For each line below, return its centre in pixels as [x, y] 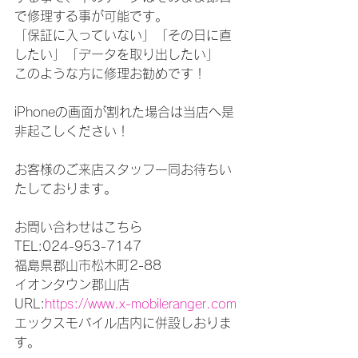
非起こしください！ [72, 131]
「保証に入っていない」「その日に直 [123, 35]
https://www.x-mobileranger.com [141, 304]
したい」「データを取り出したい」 [117, 54]
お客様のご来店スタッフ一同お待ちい [123, 169]
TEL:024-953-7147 [78, 246]
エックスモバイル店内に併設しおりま [123, 323]
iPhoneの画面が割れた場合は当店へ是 [124, 112]
